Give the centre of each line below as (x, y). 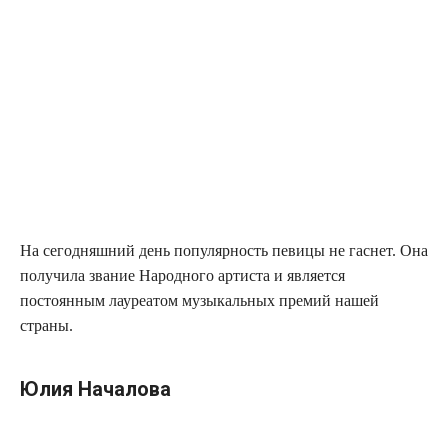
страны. (46, 326)
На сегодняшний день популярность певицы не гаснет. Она (224, 251)
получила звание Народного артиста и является (182, 276)
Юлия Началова (95, 389)
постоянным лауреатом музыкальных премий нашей (199, 301)
